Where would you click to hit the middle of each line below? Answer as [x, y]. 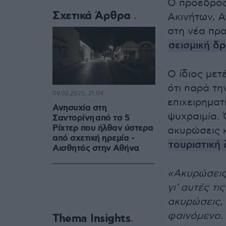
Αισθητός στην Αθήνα [96, 149]
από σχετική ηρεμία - [93, 138]
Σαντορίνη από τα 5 [91, 118]
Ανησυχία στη [79, 108]
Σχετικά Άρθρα [93, 16]
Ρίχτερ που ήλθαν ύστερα [103, 128]
